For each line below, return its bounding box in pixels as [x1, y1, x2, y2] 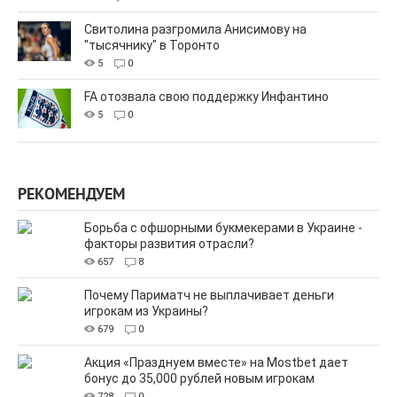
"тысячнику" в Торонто [84, 38, 220, 53]
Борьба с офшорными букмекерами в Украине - [84, 221, 362, 236]
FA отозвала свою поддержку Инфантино [84, 90, 329, 105]
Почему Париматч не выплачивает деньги [84, 288, 334, 303]
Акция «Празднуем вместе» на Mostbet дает [84, 355, 348, 370]
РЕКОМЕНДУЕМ [18, 185, 125, 206]
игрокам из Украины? [84, 304, 208, 319]
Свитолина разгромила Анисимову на [84, 22, 307, 37]
